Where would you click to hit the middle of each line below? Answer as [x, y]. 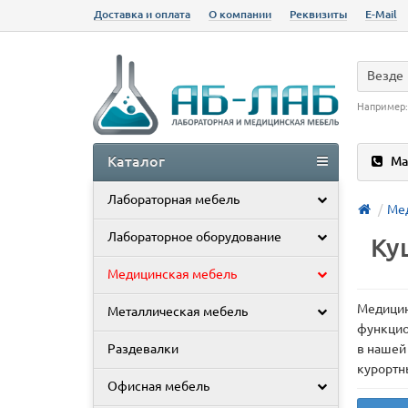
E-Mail [381, 14]
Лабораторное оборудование [194, 237]
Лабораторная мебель [173, 200]
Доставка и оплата [142, 14]
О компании [240, 14]
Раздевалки [143, 349]
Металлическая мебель [178, 312]
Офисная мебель [158, 387]
